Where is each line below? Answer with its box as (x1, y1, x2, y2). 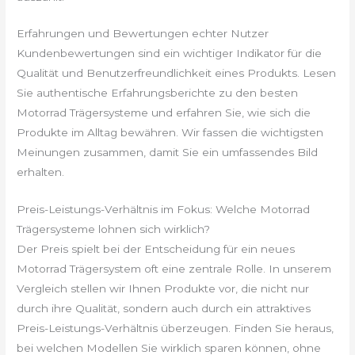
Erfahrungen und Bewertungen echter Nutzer (17, 27, 269, 40)
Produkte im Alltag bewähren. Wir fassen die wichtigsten (17, 126, 324, 139)
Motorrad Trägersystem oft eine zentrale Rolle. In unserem (17, 262, 332, 276)
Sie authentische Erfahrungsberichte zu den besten (17, 86, 299, 100)
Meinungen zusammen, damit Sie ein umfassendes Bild (17, 146, 319, 159)
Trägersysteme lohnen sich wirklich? (17, 223, 211, 236)
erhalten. (17, 166, 65, 179)
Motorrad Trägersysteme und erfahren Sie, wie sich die (17, 106, 311, 120)
